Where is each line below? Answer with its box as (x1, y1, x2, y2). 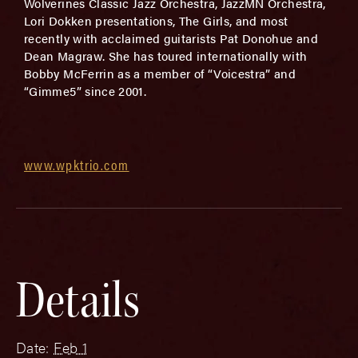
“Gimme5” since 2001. (24, 82, 147, 99)
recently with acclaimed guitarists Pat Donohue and (24, 30, 318, 46)
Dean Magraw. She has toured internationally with (24, 47, 308, 64)
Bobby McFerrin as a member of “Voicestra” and (24, 65, 296, 82)
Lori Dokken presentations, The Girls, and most (24, 12, 288, 29)
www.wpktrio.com (24, 154, 129, 174)
